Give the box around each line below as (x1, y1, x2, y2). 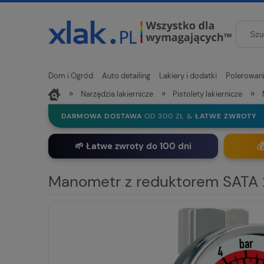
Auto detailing (102, 71, 150, 81)
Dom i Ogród (48, 71, 93, 81)
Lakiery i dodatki (159, 71, 217, 81)
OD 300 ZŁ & (144, 111, 195, 121)
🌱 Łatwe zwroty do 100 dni (74, 140, 192, 152)
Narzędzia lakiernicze (80, 89, 153, 99)
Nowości (48, 93, 79, 103)
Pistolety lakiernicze (173, 89, 243, 99)
